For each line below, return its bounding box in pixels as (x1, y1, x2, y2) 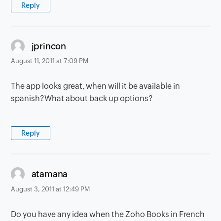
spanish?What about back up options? (11, 94, 153, 104)
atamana (31, 168, 68, 179)
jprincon (31, 40, 66, 51)
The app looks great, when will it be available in (11, 81, 181, 91)
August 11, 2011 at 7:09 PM (11, 57, 89, 65)
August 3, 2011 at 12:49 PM (11, 185, 90, 193)
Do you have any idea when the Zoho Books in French (11, 209, 205, 219)
